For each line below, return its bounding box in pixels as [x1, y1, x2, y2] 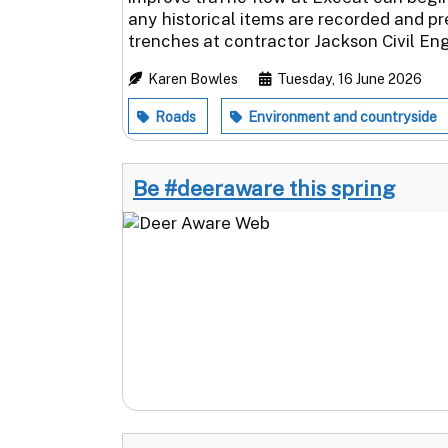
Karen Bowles [145, 70, 241, 87]
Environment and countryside [245, 108, 437, 125]
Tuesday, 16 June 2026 [274, 70, 422, 87]
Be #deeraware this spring [133, 175, 395, 201]
